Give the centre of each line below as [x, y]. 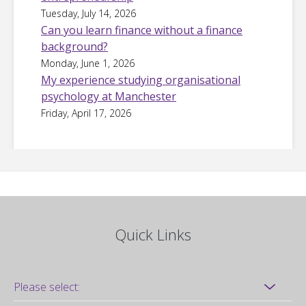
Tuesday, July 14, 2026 [88, 13]
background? [74, 46]
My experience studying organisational [141, 80]
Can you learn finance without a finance [142, 30]
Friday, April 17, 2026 [86, 113]
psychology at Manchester [109, 96]
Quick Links [153, 234]
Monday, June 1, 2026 [88, 63]
